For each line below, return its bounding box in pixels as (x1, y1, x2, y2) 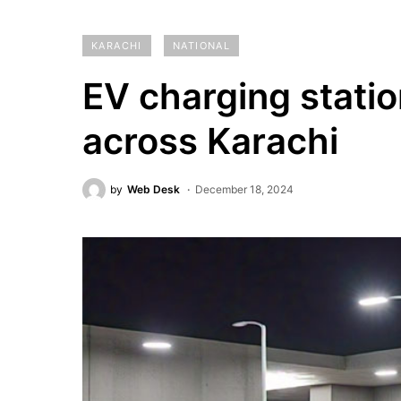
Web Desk (127, 183, 180, 196)
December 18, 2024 (195, 183, 294, 196)
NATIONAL (173, 39, 230, 52)
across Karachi (82, 119, 338, 163)
